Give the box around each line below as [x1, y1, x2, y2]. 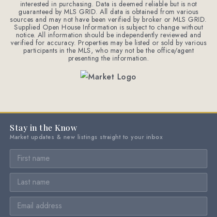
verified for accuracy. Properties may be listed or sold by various [11, 38, 206, 47]
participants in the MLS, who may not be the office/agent [23, 46, 194, 55]
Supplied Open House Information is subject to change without [14, 22, 203, 32]
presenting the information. [68, 53, 149, 63]
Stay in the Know [10, 122, 77, 133]
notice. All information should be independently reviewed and [15, 30, 201, 40]
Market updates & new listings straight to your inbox [10, 133, 163, 142]
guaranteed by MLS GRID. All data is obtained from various [18, 7, 199, 16]
